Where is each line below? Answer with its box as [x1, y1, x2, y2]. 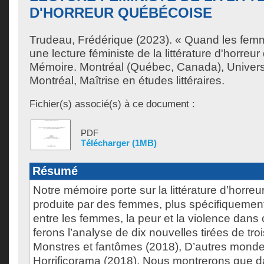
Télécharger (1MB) [81, 138, 157, 148]
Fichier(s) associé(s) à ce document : [29, 98, 195, 110]
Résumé [32, 164, 78, 177]
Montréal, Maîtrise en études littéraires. [29, 74, 225, 87]
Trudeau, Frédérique [29, 34, 133, 46]
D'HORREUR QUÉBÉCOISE [29, 5, 212, 21]
